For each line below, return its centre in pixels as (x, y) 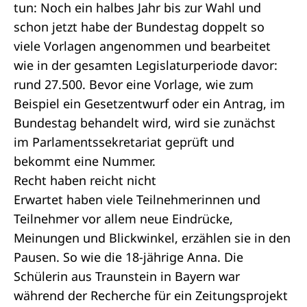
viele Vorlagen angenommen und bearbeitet (142, 46)
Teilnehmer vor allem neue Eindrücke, (123, 219)
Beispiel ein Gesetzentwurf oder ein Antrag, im (149, 103)
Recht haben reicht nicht (85, 180)
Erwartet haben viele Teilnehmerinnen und (137, 199)
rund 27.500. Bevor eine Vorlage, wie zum (134, 84)
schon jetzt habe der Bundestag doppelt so (139, 27)
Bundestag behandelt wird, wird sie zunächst (145, 123)
